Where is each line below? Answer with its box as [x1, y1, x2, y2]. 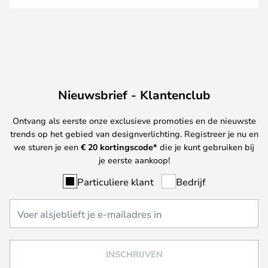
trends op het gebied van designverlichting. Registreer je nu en [10, 127, 258, 139]
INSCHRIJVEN [105, 248, 163, 260]
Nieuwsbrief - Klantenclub [57, 86, 211, 103]
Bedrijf [175, 175, 206, 188]
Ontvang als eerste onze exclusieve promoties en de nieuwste [12, 114, 256, 126]
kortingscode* [98, 141, 157, 153]
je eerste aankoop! [98, 154, 170, 166]
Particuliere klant [77, 175, 154, 188]
